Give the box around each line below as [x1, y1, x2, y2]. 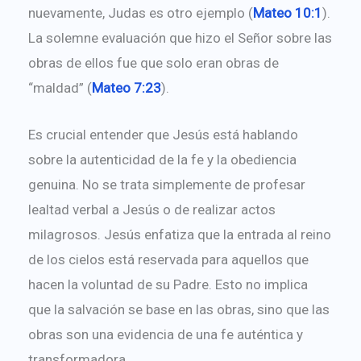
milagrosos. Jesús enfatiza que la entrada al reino [27, 226, 331, 243]
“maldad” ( [27, 79, 92, 96]
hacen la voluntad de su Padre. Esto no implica [27, 276, 308, 293]
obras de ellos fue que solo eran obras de [27, 54, 279, 71]
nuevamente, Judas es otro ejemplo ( [27, 4, 253, 21]
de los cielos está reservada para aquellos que [27, 251, 309, 268]
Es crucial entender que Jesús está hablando [27, 126, 298, 143]
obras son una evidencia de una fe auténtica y [27, 326, 303, 342]
